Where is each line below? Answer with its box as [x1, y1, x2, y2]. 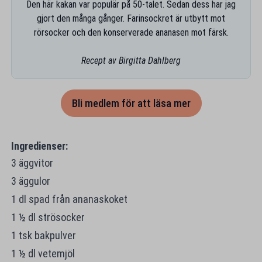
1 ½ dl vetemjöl [11, 247, 75, 260]
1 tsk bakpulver [11, 229, 76, 242]
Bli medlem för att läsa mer [71, 96, 191, 109]
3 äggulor [11, 174, 50, 187]
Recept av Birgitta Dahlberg [81, 54, 181, 66]
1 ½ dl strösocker [11, 211, 85, 223]
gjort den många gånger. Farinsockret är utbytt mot [37, 12, 225, 24]
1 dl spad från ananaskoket [11, 192, 127, 205]
